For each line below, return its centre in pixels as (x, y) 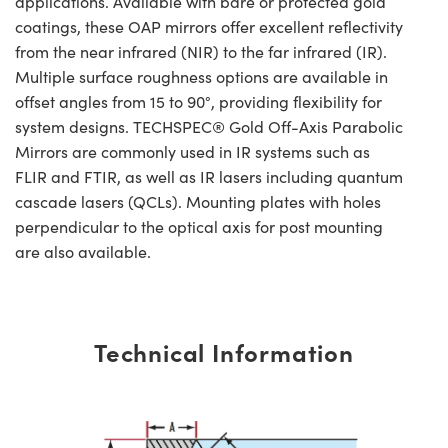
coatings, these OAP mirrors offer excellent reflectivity (209, 26)
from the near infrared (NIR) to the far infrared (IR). (201, 51)
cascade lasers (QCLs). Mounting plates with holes (198, 201)
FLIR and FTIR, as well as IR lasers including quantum (209, 176)
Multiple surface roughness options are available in (201, 76)
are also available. (83, 251)
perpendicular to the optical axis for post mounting (199, 226)
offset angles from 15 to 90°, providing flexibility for (198, 101)
